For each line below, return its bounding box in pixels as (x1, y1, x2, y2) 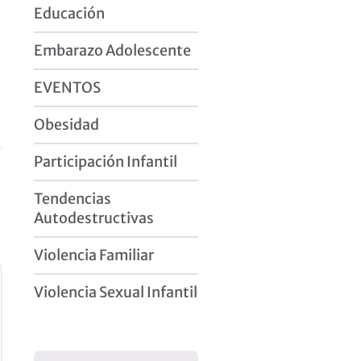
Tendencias (33, 189, 111, 208)
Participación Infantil (33, 152, 177, 171)
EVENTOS (33, 78, 101, 97)
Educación (33, 4, 105, 23)
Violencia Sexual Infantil (33, 283, 197, 301)
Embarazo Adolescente (33, 41, 191, 60)
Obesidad (33, 115, 99, 134)
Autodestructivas (33, 209, 154, 227)
